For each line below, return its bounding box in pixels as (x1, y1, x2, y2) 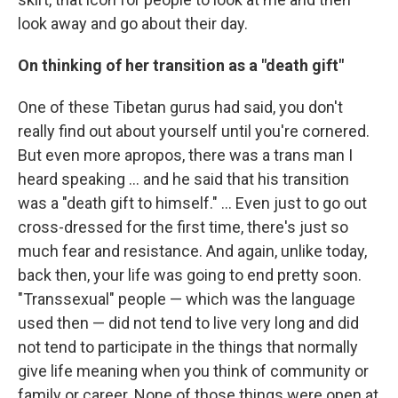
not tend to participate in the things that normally (18, 337, 358, 356)
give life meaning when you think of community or (18, 361, 369, 380)
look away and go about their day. (18, 13, 248, 33)
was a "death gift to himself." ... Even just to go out (18, 193, 367, 212)
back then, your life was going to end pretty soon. (18, 265, 362, 284)
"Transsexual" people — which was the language (18, 289, 355, 308)
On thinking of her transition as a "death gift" (18, 55, 344, 75)
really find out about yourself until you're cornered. (18, 121, 370, 140)
